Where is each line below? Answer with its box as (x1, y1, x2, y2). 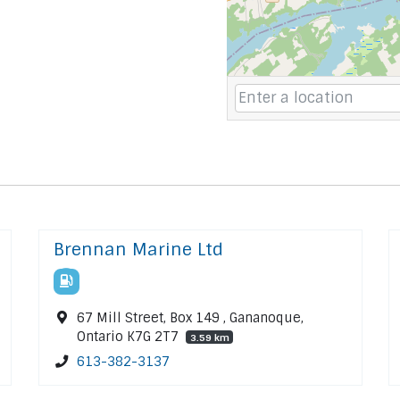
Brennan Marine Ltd (53, 238, 223, 262)
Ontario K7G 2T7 (77, 329, 183, 346)
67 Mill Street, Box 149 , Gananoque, (77, 310, 304, 327)
